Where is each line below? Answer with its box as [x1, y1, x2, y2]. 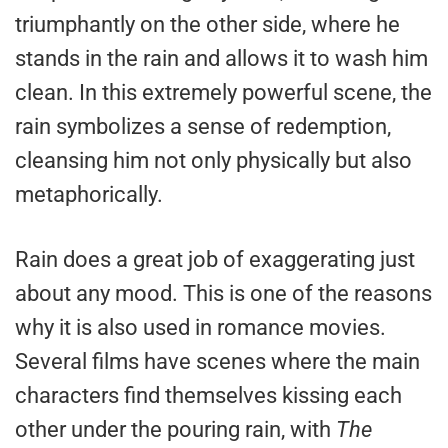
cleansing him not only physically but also [15, 147, 412, 173]
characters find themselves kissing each [15, 382, 402, 408]
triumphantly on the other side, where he [15, 11, 400, 37]
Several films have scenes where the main [15, 348, 420, 374]
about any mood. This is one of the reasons [15, 280, 432, 306]
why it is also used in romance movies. [15, 314, 386, 340]
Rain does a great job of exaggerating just [15, 246, 415, 272]
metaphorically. [15, 181, 163, 207]
